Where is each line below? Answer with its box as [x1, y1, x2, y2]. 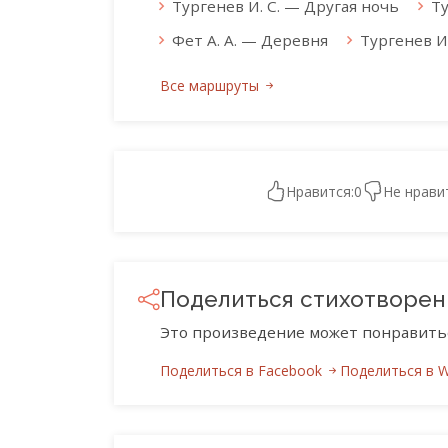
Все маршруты [160, 76, 263, 96]
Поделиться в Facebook [160, 361, 326, 381]
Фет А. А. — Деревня [172, 30, 328, 51]
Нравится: [286, 181, 354, 201]
